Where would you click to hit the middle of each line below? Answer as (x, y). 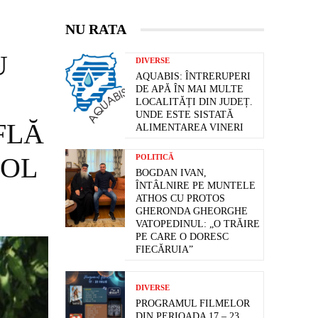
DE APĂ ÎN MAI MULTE (190, 89)
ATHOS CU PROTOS (180, 199)
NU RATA (96, 29)
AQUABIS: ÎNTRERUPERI (193, 77)
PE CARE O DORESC (182, 237)
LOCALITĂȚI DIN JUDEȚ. (194, 102)
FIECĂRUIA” (164, 250)
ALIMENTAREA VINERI (190, 128)
